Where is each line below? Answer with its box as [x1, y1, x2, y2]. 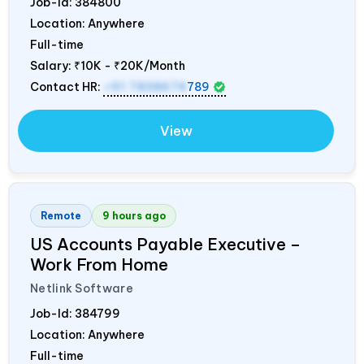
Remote [41, 209, 81, 222]
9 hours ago [102, 209, 166, 222]
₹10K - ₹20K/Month [74, 58, 185, 73]
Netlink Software [30, 280, 133, 296]
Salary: [30, 58, 74, 73]
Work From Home [30, 253, 168, 275]
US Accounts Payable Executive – [30, 233, 301, 254]
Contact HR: [30, 79, 103, 94]
